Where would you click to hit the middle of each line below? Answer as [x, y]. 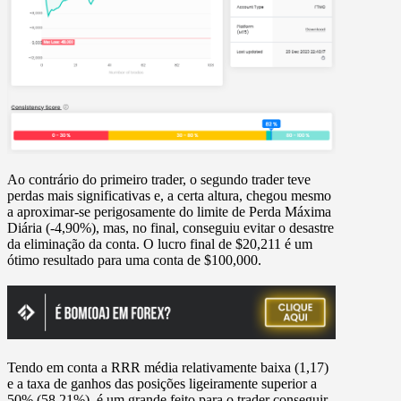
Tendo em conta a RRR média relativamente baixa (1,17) [168, 368]
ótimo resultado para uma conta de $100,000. [134, 260]
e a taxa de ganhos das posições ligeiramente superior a [162, 384]
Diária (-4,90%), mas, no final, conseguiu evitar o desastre [171, 228]
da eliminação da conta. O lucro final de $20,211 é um [160, 244]
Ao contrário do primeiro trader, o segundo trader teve [159, 180]
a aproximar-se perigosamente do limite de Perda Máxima [169, 212]
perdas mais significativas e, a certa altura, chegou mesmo [169, 196]
